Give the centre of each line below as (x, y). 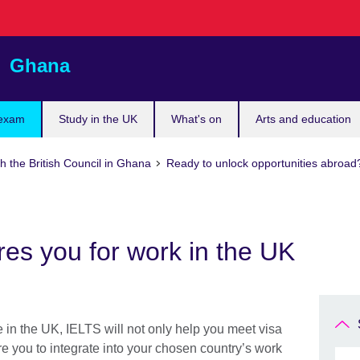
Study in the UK (98, 119)
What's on (196, 119)
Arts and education (303, 119)
